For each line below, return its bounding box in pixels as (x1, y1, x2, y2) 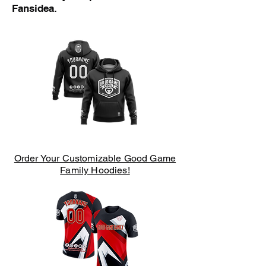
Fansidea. (12, 2, 57, 14)
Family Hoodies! (60, 164, 130, 176)
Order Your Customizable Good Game (14, 153, 176, 164)
